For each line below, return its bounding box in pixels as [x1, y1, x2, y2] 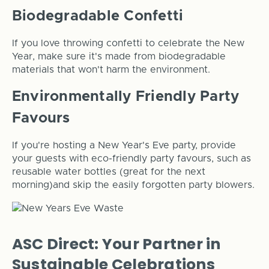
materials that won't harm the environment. [11, 64, 210, 74]
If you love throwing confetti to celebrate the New [11, 38, 244, 48]
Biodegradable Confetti [11, 8, 184, 23]
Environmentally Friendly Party [11, 89, 240, 104]
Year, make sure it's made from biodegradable [11, 51, 226, 61]
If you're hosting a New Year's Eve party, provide [11, 140, 236, 150]
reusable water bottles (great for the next [11, 166, 205, 177]
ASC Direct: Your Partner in [11, 233, 221, 255]
